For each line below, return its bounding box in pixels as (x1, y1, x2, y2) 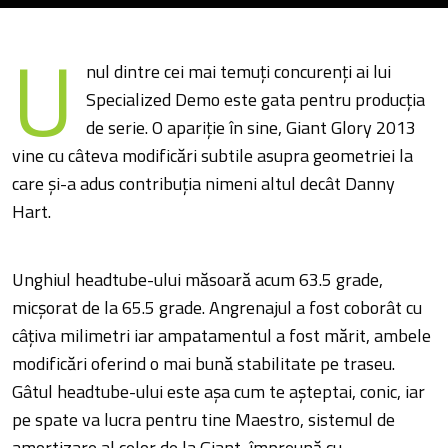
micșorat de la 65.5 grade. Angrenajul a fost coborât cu (12, 294, 423, 322)
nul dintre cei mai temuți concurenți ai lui (85, 58, 391, 86)
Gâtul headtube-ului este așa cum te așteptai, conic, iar (12, 378, 426, 406)
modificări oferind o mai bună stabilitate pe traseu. (12, 350, 396, 378)
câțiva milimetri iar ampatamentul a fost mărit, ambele (12, 322, 432, 350)
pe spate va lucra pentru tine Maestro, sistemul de (12, 406, 396, 434)
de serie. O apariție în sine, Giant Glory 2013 (85, 114, 420, 142)
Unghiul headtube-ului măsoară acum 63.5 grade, (12, 266, 384, 294)
